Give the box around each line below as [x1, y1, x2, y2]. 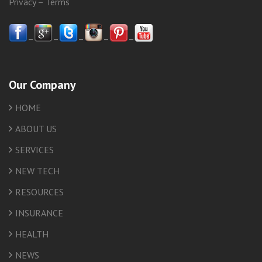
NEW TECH [15, 165, 60, 177]
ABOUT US [15, 123, 57, 135]
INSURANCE [15, 207, 63, 219]
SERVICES [15, 144, 54, 156]
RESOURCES [15, 186, 64, 198]
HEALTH [15, 228, 49, 240]
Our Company [9, 77, 76, 93]
